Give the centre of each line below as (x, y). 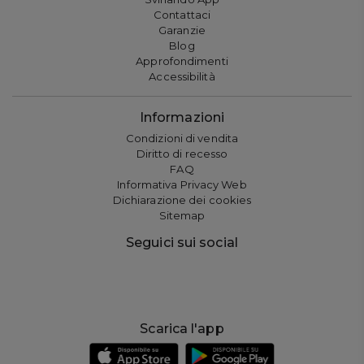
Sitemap (182, 216)
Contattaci (182, 15)
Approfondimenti (182, 61)
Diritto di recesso (182, 154)
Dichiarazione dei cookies (182, 200)
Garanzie (182, 30)
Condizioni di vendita (182, 139)
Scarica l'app (182, 329)
